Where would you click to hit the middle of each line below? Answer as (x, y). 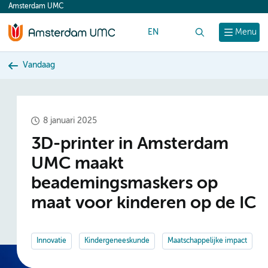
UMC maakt (77, 164)
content (31, 10)
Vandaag (39, 65)
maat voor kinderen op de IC (144, 203)
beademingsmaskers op (124, 184)
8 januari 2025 (70, 121)
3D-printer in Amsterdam (130, 144)
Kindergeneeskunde (117, 241)
